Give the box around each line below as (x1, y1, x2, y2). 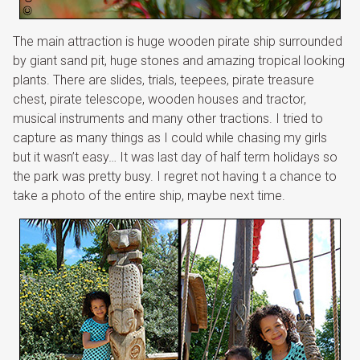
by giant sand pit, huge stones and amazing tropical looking (13, 53, 345, 68)
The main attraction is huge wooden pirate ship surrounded (13, 34, 342, 49)
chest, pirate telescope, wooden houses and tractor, (13, 92, 306, 107)
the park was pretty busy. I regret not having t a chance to (13, 169, 337, 184)
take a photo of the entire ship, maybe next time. (13, 188, 285, 203)
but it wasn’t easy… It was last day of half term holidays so (13, 149, 337, 165)
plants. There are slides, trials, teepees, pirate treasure (13, 72, 314, 88)
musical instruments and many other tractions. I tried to (13, 111, 323, 126)
